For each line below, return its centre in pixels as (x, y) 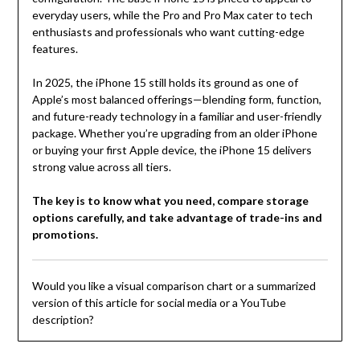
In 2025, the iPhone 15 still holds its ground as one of (165, 83)
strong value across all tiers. (101, 167)
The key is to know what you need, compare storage (170, 201)
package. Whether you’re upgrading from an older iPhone (174, 133)
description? (63, 320)
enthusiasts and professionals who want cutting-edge (168, 32)
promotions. (65, 235)
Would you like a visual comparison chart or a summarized (174, 286)
